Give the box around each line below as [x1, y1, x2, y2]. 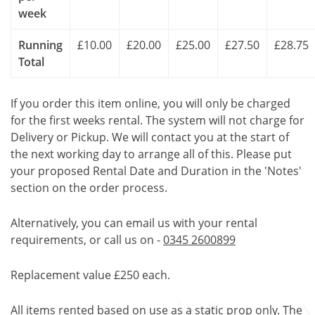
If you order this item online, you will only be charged [11, 96, 290, 111]
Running [18, 37, 63, 53]
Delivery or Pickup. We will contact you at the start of [11, 129, 289, 145]
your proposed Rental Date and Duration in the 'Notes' [11, 163, 302, 179]
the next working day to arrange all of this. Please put [11, 146, 292, 162]
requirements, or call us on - [11, 232, 163, 247]
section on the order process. [11, 180, 167, 195]
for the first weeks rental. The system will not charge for [11, 112, 304, 128]
